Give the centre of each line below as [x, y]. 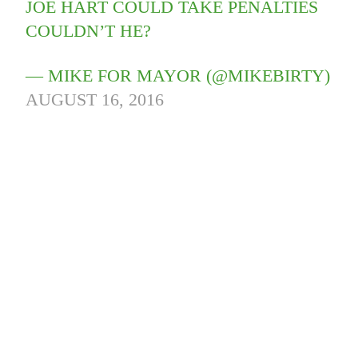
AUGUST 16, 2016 [95, 100]
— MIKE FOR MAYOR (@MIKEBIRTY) [178, 76]
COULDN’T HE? [89, 31]
